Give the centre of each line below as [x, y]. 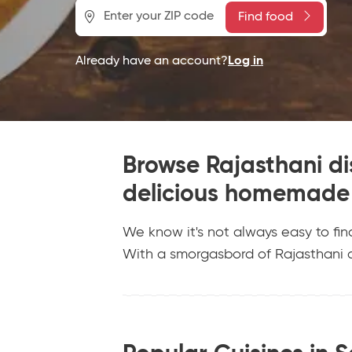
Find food [266, 17]
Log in [246, 61]
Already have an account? [152, 61]
